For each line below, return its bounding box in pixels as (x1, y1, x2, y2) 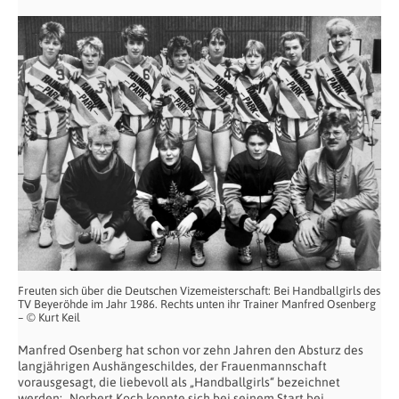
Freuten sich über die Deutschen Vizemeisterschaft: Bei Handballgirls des (18, 283, 380, 297)
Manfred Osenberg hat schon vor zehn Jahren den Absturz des (18, 342, 363, 357)
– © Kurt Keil (18, 310, 80, 324)
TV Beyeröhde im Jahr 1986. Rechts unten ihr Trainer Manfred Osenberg (18, 297, 376, 311)
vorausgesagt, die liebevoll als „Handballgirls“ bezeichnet (18, 374, 340, 389)
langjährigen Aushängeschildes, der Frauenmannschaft (18, 358, 327, 373)
